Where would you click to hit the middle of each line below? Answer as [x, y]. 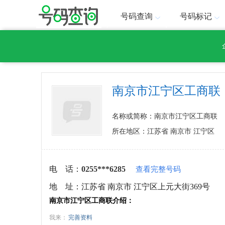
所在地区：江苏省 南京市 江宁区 [163, 131]
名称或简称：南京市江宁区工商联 [165, 116]
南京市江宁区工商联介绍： [91, 201]
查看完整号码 [158, 169]
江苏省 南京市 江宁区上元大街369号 [146, 187]
